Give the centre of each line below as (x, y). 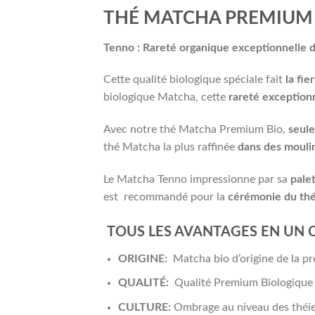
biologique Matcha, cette (166, 97)
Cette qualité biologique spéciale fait (194, 80)
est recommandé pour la (166, 197)
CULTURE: (146, 307)
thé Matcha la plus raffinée (171, 147)
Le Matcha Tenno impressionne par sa (197, 179)
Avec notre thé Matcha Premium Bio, (196, 130)
